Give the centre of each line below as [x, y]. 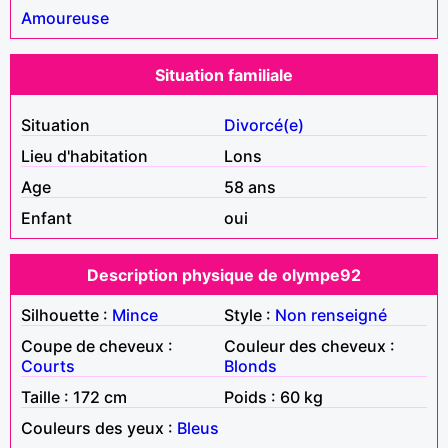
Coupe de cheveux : [97, 345]
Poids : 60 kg [273, 396]
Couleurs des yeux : [99, 427]
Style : [249, 314]
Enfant [46, 217]
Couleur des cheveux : [309, 345]
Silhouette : [66, 314]
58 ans [250, 186]
